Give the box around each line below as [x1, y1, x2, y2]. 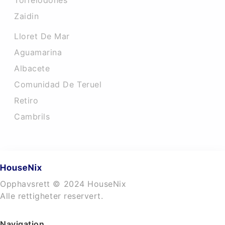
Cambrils [14, 111, 50, 122]
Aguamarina [14, 47, 62, 57]
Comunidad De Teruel [14, 79, 102, 89]
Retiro [14, 95, 39, 105]
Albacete [14, 63, 50, 73]
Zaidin [14, 11, 39, 21]
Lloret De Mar [14, 31, 70, 41]
